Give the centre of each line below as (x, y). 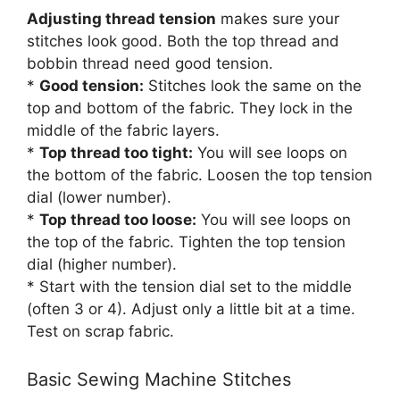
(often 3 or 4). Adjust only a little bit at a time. (191, 309)
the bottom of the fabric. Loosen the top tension (200, 175)
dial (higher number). (102, 264)
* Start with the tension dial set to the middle (189, 287)
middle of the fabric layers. (123, 130)
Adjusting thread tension (121, 19)
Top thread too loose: (118, 220)
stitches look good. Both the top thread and (183, 41)
